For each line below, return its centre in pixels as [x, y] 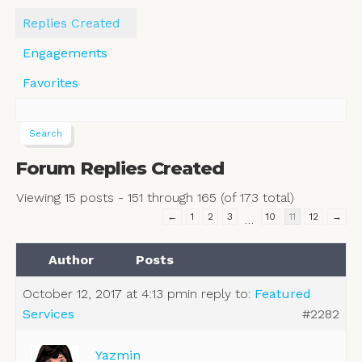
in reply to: [221, 294]
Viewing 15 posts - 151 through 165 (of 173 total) [155, 198]
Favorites [50, 82]
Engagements [65, 53]
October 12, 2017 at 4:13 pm [105, 294]
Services [48, 314]
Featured [282, 294]
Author [71, 260]
